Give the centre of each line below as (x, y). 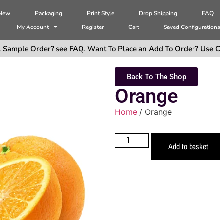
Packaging (49, 14)
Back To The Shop (156, 77)
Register (93, 27)
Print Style (101, 14)
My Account (33, 27)
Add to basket (188, 146)
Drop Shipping (158, 14)
